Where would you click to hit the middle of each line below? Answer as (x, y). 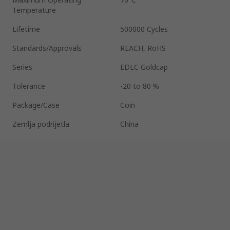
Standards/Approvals (47, 48)
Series (22, 67)
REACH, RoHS (143, 48)
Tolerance (29, 86)
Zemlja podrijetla (41, 124)
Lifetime (26, 29)
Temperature (34, 10)
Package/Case (36, 105)
